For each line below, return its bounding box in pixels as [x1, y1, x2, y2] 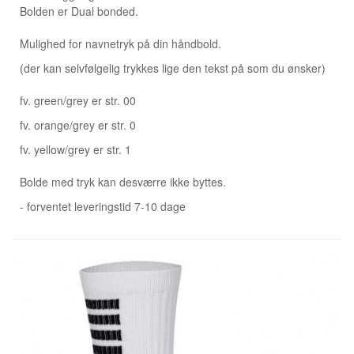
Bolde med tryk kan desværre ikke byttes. [20, 173, 226, 190]
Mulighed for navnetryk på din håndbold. [20, 35, 221, 51]
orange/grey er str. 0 [34, 116, 136, 133]
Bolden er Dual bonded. [20, 2, 138, 19]
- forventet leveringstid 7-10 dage [20, 198, 189, 214]
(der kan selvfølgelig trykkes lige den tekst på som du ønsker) [20, 59, 326, 76]
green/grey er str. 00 [34, 92, 136, 108]
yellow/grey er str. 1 [34, 141, 131, 157]
